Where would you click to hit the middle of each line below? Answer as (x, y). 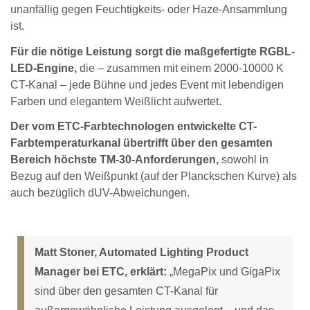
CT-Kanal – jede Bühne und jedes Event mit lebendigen (147, 84)
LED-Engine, (44, 68)
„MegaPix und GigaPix (224, 271)
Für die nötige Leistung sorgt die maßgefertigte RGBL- (153, 51)
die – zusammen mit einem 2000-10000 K (180, 68)
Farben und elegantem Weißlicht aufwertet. (116, 101)
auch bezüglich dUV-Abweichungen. (100, 193)
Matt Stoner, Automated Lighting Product (142, 252)
